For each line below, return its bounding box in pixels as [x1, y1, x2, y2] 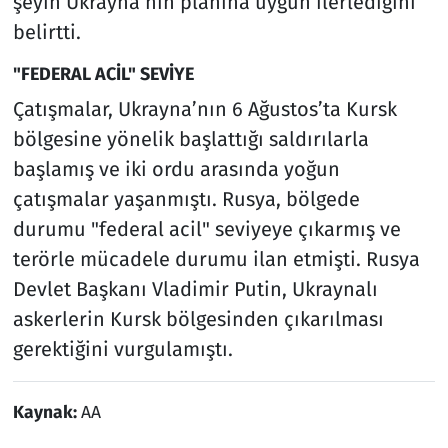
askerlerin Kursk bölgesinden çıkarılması [12, 306, 384, 331]
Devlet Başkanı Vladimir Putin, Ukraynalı [12, 276, 378, 301]
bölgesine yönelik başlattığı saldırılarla [12, 126, 369, 151]
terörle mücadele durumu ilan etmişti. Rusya [12, 246, 420, 271]
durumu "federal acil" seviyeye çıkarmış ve [12, 216, 401, 241]
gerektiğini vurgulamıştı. [12, 336, 233, 361]
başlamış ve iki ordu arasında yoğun [12, 156, 340, 181]
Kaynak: [12, 401, 81, 423]
